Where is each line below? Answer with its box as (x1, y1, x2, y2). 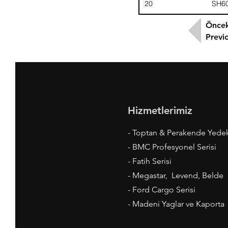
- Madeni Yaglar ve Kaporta (128, 199, 224, 209)
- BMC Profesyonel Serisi (128, 142, 216, 152)
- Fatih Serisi (128, 156, 172, 166)
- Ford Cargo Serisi (128, 185, 195, 194)
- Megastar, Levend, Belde (128, 170, 223, 180)
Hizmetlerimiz (128, 104, 192, 117)
